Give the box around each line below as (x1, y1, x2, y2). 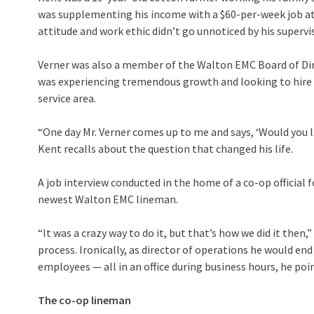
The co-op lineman (38, 293, 131, 307)
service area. (38, 91, 96, 105)
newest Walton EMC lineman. (38, 192, 178, 206)
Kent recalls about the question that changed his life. (38, 142, 293, 156)
